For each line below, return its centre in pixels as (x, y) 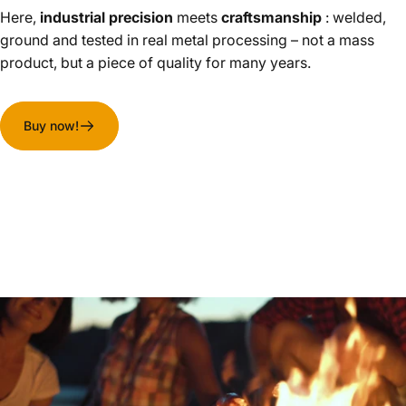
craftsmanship (271, 17)
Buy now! (51, 125)
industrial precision (106, 17)
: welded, (354, 17)
